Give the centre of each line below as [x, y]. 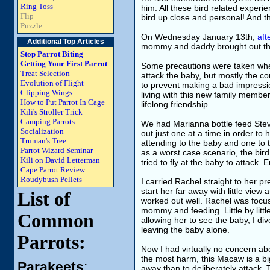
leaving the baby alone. [185, 230]
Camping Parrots [48, 121]
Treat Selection [45, 73]
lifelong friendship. [176, 104]
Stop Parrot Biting [52, 54]
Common [56, 221]
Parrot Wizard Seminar [57, 150]
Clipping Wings [46, 93]
